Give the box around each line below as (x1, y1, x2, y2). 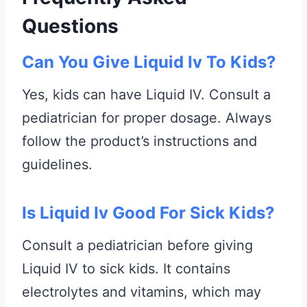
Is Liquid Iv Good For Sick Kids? (22, 202, 275, 223)
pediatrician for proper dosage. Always (22, 109, 271, 126)
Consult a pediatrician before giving (22, 236, 253, 254)
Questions (22, 14, 119, 38)
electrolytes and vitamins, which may (22, 283, 261, 300)
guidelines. (22, 156, 93, 173)
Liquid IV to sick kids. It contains (22, 260, 230, 277)
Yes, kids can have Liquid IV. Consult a (22, 86, 271, 103)
